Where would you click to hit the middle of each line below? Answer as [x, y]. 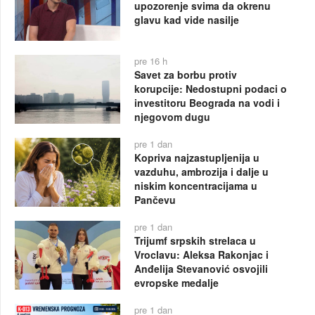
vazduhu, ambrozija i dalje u [201, 172]
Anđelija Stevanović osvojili [201, 269]
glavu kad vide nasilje [186, 20]
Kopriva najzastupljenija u [197, 158]
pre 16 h [150, 61]
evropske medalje [176, 283]
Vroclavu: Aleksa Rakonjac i [201, 255]
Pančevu [155, 200]
